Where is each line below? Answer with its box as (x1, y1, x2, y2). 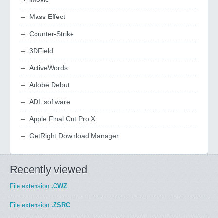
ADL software (29, 98, 70, 106)
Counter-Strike (29, 30, 74, 37)
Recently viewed (10, 163, 87, 176)
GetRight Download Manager (29, 132, 119, 140)
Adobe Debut (29, 81, 70, 89)
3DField (29, 47, 53, 54)
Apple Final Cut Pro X (29, 115, 95, 123)
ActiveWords (29, 64, 68, 72)
